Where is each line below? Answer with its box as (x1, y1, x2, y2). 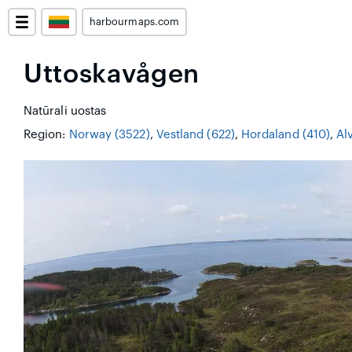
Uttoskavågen (24, 61, 200, 87)
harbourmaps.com (90, 17, 179, 27)
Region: (24, 129, 69, 141)
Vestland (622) (156, 129, 235, 141)
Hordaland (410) (240, 129, 331, 141)
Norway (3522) (68, 129, 150, 141)
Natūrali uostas (24, 105, 107, 117)
